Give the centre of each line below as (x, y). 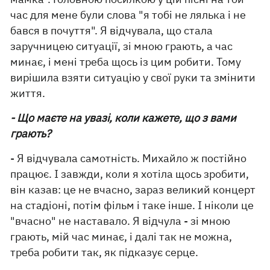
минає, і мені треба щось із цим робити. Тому (126, 62)
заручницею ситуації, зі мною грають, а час (122, 46)
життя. (28, 93)
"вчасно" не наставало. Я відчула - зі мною (121, 221)
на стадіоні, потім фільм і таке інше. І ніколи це (132, 205)
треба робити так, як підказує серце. (105, 252)
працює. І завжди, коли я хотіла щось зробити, (130, 174)
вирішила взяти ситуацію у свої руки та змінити (133, 77)
